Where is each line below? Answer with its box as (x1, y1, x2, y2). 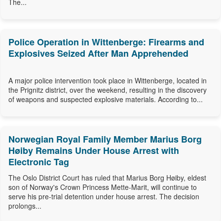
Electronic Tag (8, 155, 69, 169)
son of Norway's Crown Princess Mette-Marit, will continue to (8, 182, 197, 192)
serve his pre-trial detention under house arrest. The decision (8, 191, 199, 202)
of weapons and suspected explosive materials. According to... (8, 94, 203, 105)
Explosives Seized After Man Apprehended (8, 47, 188, 60)
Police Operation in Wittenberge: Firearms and (8, 36, 204, 49)
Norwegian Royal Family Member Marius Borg (8, 133, 202, 146)
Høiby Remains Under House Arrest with (8, 144, 179, 157)
